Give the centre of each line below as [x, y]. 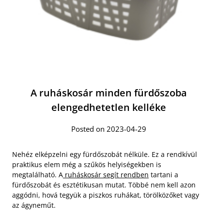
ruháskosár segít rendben [106, 175]
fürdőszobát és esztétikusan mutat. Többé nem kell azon [104, 185]
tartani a [163, 175]
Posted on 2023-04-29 [108, 129]
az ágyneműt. [34, 205]
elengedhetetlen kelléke [108, 107]
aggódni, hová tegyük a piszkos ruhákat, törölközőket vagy [106, 195]
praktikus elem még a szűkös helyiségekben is [87, 164]
